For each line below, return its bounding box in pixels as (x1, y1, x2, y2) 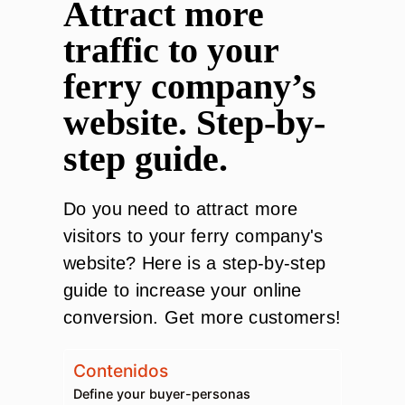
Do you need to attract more (63, 198, 298, 219)
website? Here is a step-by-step (63, 252, 326, 273)
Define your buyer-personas (73, 385, 250, 401)
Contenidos (73, 359, 168, 381)
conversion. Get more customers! (63, 306, 342, 327)
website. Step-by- (63, 101, 325, 143)
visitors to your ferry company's (63, 225, 324, 246)
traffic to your (63, 29, 278, 71)
